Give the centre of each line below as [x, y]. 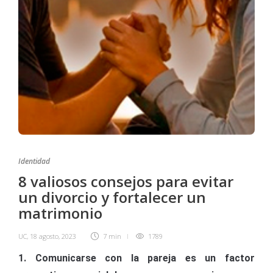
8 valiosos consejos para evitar [126, 181]
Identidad [34, 161]
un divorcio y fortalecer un [112, 197]
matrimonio [60, 213]
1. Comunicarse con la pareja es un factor [136, 258]
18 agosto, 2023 [53, 236]
